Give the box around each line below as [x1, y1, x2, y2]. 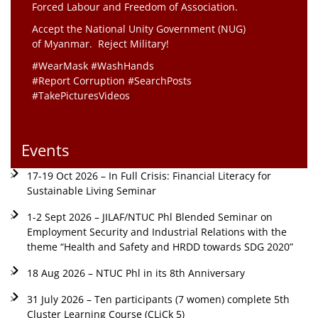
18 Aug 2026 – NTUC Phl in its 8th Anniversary [26, 265, 245, 280]
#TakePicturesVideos [32, 88, 130, 102]
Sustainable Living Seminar [26, 183, 156, 197]
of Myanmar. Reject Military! [32, 36, 169, 50]
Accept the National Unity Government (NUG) [32, 21, 248, 35]
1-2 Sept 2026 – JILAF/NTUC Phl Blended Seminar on [26, 209, 273, 224]
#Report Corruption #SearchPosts [32, 73, 192, 87]
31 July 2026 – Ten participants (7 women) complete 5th [26, 292, 290, 306]
